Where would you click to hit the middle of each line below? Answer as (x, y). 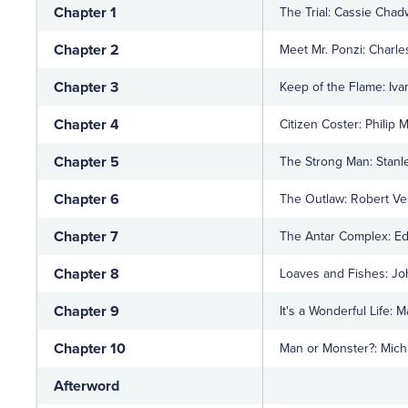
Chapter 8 (87, 274)
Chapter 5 (87, 162)
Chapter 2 (87, 50)
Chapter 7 (86, 237)
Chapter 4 (87, 125)
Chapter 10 (90, 349)
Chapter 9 (87, 311)
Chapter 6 (87, 199)
